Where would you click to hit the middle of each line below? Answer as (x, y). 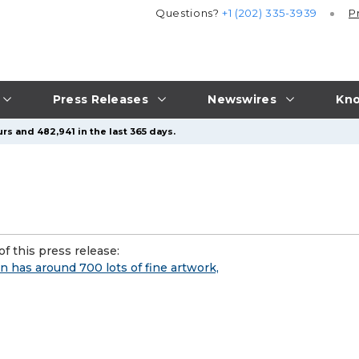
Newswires (242, 99)
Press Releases (100, 99)
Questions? (189, 13)
